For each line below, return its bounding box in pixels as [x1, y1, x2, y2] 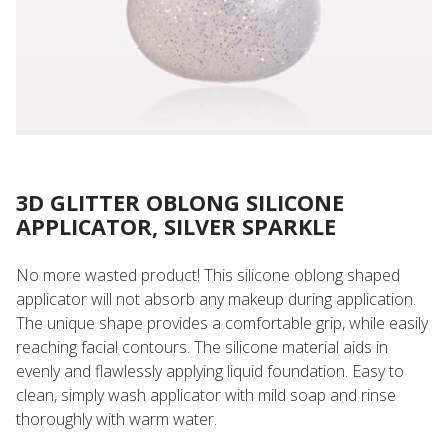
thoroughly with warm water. [16, 408, 217, 430]
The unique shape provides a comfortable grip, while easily [16, 312, 428, 334]
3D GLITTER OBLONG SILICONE [16, 188, 344, 217]
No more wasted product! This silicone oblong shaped [16, 264, 400, 286]
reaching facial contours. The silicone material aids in [16, 336, 388, 358]
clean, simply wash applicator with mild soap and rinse [16, 384, 396, 406]
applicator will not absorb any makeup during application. [16, 288, 416, 310]
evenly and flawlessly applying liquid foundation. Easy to [16, 360, 404, 382]
